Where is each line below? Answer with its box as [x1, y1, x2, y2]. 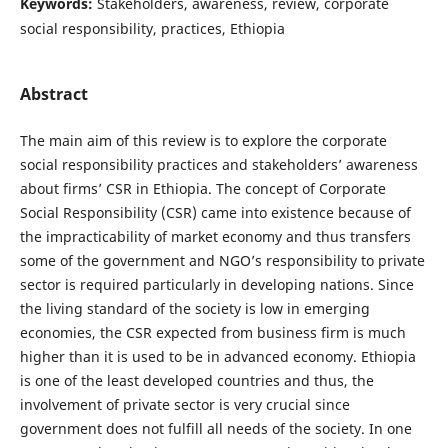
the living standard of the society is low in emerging [19, 299, 370, 318]
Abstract [19, 82, 88, 105]
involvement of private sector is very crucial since [19, 395, 350, 414]
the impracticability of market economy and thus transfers [19, 227, 411, 246]
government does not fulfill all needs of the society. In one [19, 419, 412, 438]
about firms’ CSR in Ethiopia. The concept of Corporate [19, 179, 386, 198]
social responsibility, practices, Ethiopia [19, 18, 285, 38]
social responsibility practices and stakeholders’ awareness [19, 155, 418, 174]
